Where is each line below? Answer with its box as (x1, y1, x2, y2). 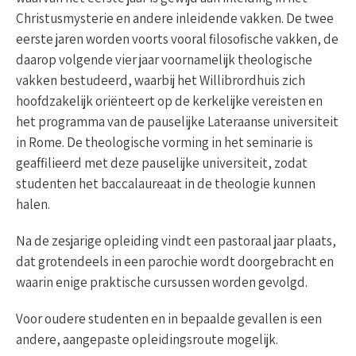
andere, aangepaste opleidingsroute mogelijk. (16, 331, 278, 349)
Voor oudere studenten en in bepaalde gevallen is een (16, 310, 322, 328)
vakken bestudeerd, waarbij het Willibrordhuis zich (16, 72, 305, 90)
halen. (16, 195, 50, 214)
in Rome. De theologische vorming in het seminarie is (16, 133, 313, 152)
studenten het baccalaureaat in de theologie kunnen (16, 175, 315, 193)
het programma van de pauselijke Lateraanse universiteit (16, 113, 339, 131)
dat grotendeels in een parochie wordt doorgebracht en (16, 253, 334, 271)
